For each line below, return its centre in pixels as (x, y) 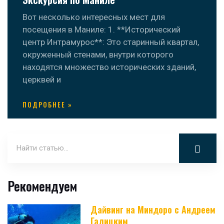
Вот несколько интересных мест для (94, 17)
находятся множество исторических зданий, (109, 67)
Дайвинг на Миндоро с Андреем (153, 210)
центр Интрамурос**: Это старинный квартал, (111, 42)
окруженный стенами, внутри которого (98, 55)
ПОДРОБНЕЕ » (47, 105)
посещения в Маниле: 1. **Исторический (101, 30)
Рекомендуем (42, 186)
